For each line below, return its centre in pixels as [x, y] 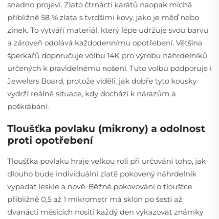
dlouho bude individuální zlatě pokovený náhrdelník [102, 174]
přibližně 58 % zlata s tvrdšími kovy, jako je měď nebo [103, 17]
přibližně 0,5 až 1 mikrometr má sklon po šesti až [95, 199]
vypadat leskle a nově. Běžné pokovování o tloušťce [100, 186]
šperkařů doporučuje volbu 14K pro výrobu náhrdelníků [107, 55]
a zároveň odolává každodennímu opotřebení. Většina [105, 43]
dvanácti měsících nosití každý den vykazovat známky [105, 212]
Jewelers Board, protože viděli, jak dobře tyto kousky [102, 81]
